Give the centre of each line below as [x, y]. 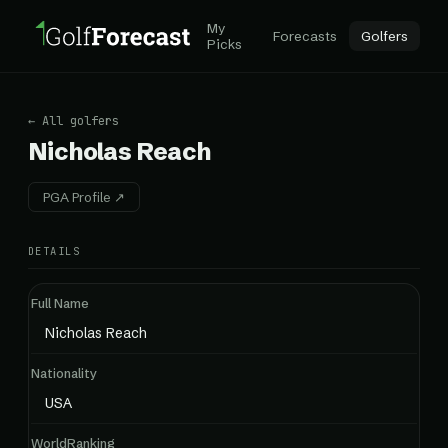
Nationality [64, 373]
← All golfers [73, 121]
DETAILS [54, 251]
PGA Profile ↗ [84, 197]
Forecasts [305, 36]
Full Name [60, 303]
